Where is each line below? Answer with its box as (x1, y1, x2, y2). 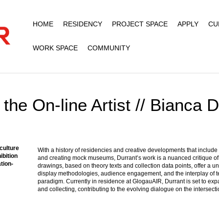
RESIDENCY (63, 20, 102, 28)
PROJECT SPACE (111, 20, 168, 28)
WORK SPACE (32, 44, 78, 52)
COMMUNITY (87, 44, 130, 52)
